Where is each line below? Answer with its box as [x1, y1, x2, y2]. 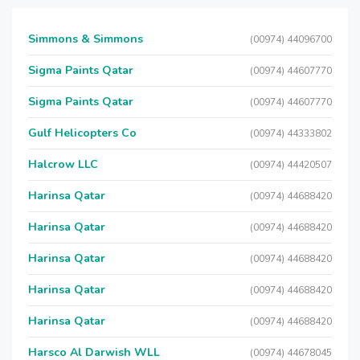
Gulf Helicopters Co [28, 125, 137, 141]
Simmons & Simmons [28, 31, 143, 47]
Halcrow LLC [28, 157, 98, 172]
